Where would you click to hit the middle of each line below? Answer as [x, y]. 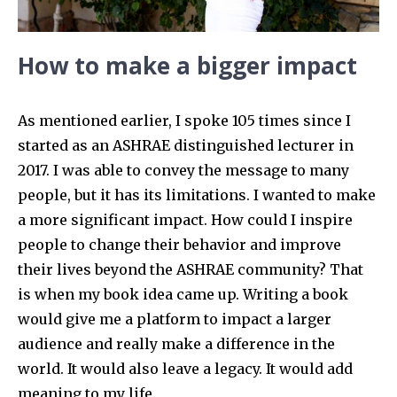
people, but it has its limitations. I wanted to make [197, 195]
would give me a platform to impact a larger [175, 319]
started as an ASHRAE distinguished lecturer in [186, 145]
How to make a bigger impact [187, 65]
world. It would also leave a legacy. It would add [185, 368]
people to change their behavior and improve [179, 244]
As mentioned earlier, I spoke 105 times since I [184, 120]
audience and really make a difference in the [176, 343]
